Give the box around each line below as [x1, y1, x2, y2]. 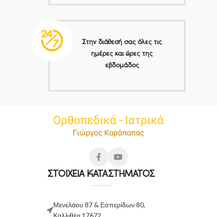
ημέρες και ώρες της [91, 49, 153, 57]
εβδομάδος [105, 61, 139, 69]
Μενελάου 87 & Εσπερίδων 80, [53, 201, 146, 209]
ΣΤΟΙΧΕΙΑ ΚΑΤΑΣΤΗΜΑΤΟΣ [47, 168, 155, 179]
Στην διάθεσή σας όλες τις [82, 37, 162, 46]
